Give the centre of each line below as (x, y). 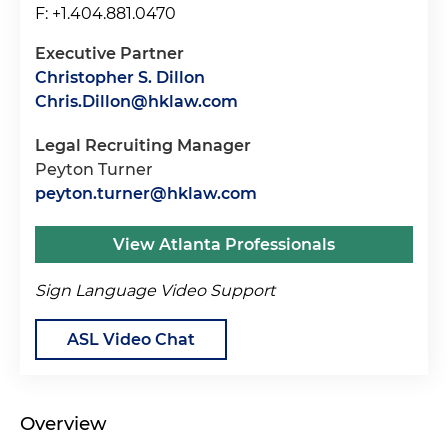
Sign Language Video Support (155, 291)
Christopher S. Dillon (120, 78)
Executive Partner (109, 54)
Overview (63, 424)
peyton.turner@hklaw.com (146, 194)
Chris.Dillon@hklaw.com (136, 102)
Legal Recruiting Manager (143, 146)
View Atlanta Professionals (224, 245)
